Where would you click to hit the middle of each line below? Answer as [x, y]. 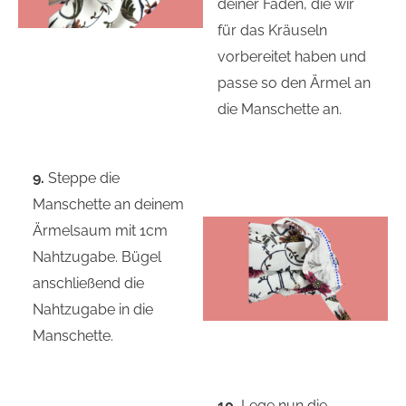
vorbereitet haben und [292, 56]
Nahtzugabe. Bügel [97, 257]
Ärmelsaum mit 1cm [101, 231]
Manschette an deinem [109, 205]
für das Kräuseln [273, 30]
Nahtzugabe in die [93, 310]
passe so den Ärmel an [295, 82]
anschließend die [89, 284]
